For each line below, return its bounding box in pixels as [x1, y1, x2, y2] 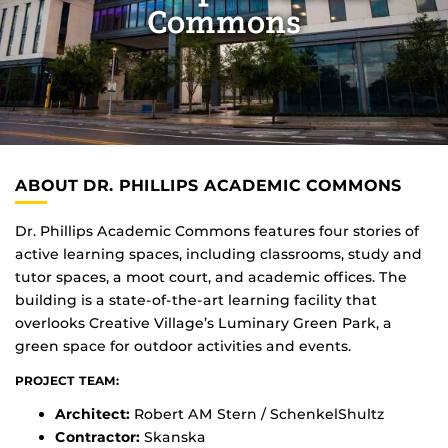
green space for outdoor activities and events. [15, 336, 351, 355]
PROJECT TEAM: [15, 372, 119, 388]
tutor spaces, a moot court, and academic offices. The [15, 267, 407, 286]
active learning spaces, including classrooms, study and [15, 244, 422, 263]
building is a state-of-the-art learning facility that [15, 290, 377, 309]
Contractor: [55, 427, 140, 446]
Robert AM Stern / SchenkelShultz [130, 404, 385, 423]
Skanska [140, 427, 206, 446]
